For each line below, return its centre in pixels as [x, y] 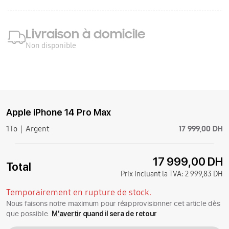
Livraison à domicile [86, 34]
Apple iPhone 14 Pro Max [59, 112]
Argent [38, 129]
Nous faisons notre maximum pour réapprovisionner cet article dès [113, 203]
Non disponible [51, 46]
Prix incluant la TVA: [153, 174]
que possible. [29, 214]
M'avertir [66, 214]
